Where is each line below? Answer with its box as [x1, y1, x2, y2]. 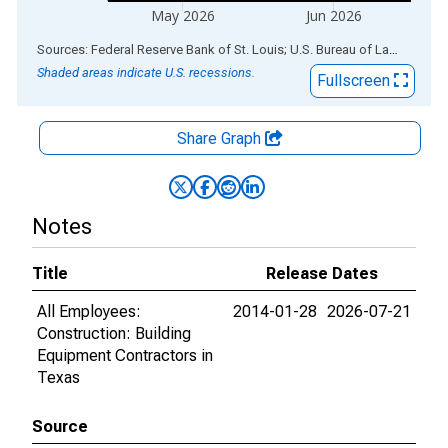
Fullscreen [317, 71, 394, 90]
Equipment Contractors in [37, 346, 213, 365]
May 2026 [150, 6, 215, 25]
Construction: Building [37, 324, 191, 343]
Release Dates [266, 264, 378, 283]
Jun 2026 [305, 6, 363, 25]
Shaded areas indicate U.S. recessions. [37, 65, 255, 80]
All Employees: [37, 302, 141, 321]
